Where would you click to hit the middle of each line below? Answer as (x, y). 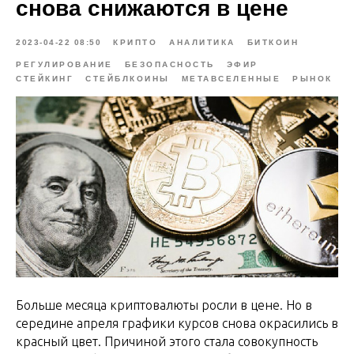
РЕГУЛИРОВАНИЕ (64, 64)
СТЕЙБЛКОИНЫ (128, 79)
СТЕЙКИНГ (45, 79)
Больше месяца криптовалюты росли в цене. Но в (164, 305)
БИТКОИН (273, 42)
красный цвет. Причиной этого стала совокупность (167, 341)
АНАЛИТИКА (202, 42)
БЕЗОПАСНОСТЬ (169, 64)
